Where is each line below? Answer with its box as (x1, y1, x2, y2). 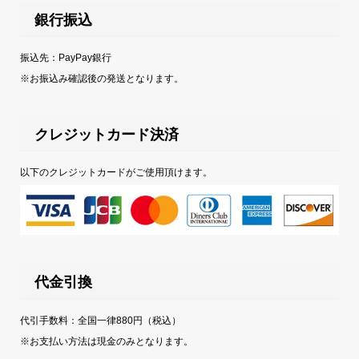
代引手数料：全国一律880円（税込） (19, 314, 181, 326)
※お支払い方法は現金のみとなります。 (19, 335, 193, 347)
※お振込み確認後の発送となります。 (19, 73, 184, 85)
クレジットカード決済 (34, 127, 179, 143)
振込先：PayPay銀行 (19, 52, 111, 64)
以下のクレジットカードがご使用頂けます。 (19, 167, 212, 179)
